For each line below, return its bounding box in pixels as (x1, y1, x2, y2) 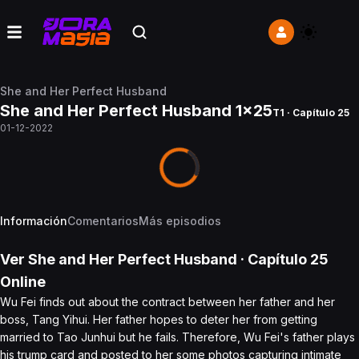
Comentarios (67, 214, 139, 228)
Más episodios (139, 214, 221, 228)
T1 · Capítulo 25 (272, 107, 349, 119)
